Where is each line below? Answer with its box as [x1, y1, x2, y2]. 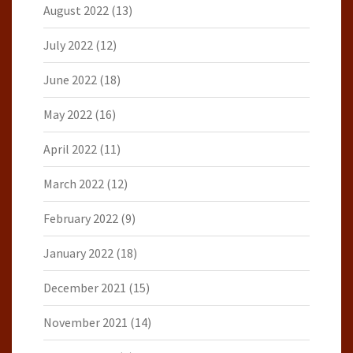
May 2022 [43, 106, 92, 122]
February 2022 [43, 210, 118, 226]
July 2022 [43, 36, 93, 53]
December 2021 [43, 279, 126, 295]
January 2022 [43, 244, 113, 261]
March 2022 [43, 175, 104, 191]
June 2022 [43, 71, 97, 87]
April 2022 [43, 140, 97, 157]
